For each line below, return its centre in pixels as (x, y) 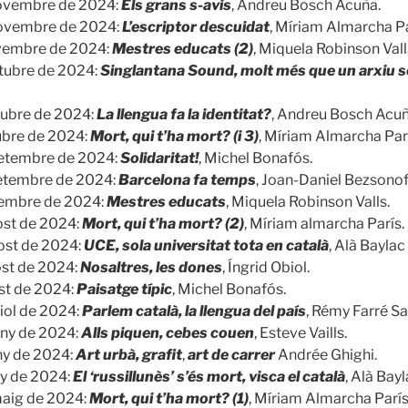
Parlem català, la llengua (166, 311)
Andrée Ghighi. (326, 354)
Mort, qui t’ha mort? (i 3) (174, 136)
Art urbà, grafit (129, 354)
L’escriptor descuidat (196, 26)
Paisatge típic (124, 289)
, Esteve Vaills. (301, 332)
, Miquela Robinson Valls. (308, 201)
